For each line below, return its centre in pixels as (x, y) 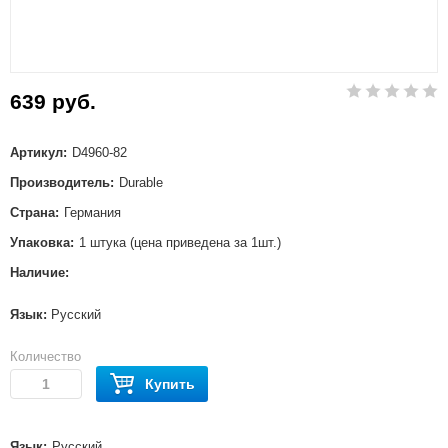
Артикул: (38, 152)
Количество (45, 356)
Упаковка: (42, 242)
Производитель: (62, 182)
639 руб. (53, 101)
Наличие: (39, 272)
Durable (141, 182)
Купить (170, 384)
